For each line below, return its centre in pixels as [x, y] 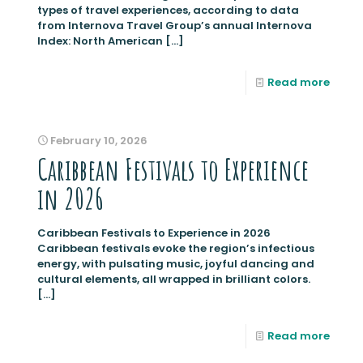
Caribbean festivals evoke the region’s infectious [176, 249]
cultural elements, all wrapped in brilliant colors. [174, 280]
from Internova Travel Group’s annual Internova [175, 26]
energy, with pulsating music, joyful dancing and [176, 264]
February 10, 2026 [99, 141]
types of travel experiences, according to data [168, 11]
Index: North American [100, 41]
